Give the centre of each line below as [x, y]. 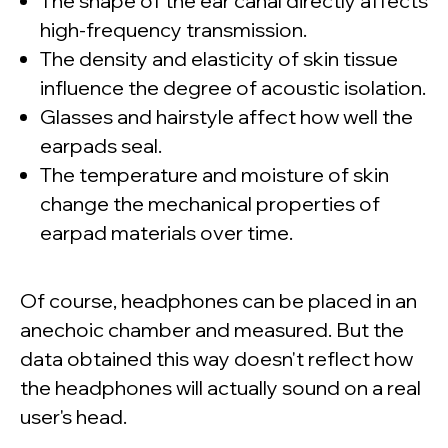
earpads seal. [101, 146]
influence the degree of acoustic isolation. [233, 88]
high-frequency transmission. [173, 30]
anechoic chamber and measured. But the [212, 330]
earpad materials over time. [166, 233]
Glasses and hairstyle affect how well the [226, 117]
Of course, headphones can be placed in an [218, 301]
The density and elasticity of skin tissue [219, 59]
